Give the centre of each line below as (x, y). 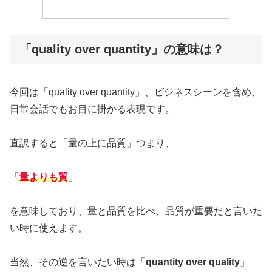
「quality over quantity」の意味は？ (122, 49)
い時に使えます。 (49, 228)
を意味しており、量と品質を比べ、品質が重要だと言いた (136, 211)
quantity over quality (193, 262)
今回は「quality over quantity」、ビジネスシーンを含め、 (135, 92)
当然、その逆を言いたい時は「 (78, 262)
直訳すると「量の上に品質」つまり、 (92, 143)
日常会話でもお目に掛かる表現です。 (92, 109)
